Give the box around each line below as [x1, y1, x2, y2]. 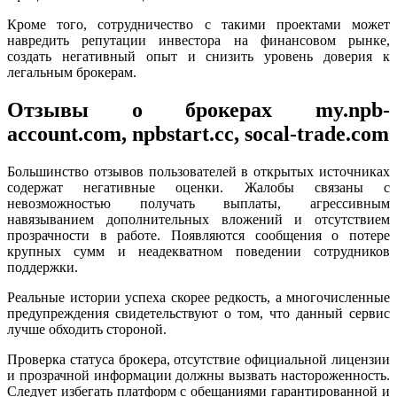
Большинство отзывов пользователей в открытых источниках [7, 164, 390, 180]
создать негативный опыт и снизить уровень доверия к [7, 49, 390, 65]
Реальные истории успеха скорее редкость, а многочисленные [7, 290, 390, 306]
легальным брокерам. [7, 65, 136, 81]
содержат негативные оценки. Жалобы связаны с [7, 180, 390, 196]
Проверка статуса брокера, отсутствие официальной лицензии [7, 352, 390, 368]
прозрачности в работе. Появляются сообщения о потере [7, 228, 390, 244]
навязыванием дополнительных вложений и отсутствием [7, 212, 390, 228]
